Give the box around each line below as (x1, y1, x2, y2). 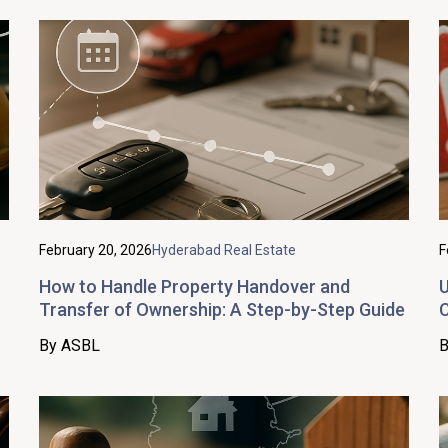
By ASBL (39, 335, 100, 355)
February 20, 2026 (39, 241, 152, 258)
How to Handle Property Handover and (39, 275, 350, 297)
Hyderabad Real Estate (152, 241, 296, 258)
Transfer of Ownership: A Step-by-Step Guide (39, 298, 405, 320)
